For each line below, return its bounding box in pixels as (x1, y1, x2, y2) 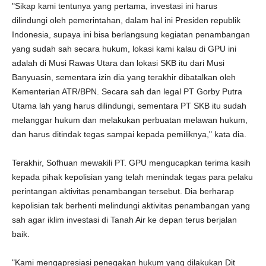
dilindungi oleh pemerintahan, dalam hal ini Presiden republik (12, 15, 240, 25)
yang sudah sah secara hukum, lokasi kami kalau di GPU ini (12, 44, 236, 53)
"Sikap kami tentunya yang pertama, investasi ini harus (12, 1, 217, 11)
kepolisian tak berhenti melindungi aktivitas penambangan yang (12, 201, 250, 210)
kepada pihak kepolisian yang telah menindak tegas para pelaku (12, 172, 253, 182)
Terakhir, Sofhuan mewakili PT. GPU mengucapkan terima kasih (12, 158, 251, 167)
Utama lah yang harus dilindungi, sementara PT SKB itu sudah (12, 101, 246, 110)
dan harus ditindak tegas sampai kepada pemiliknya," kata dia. (12, 129, 246, 139)
